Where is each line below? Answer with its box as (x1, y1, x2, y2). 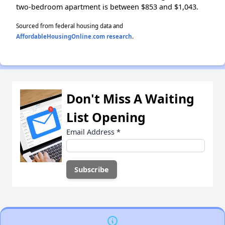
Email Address (66, 127, 117, 137)
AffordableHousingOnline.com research (16, 33, 132, 41)
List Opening (66, 108, 146, 126)
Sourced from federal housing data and (16, 22, 123, 30)
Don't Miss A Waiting (66, 90, 194, 107)
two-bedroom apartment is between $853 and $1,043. (16, 2, 198, 12)
